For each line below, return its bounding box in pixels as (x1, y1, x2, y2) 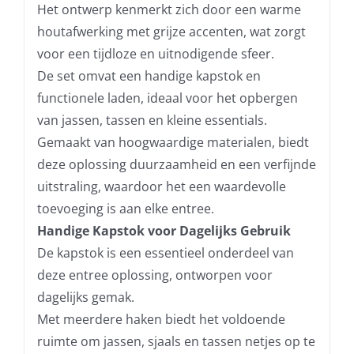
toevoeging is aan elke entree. (36, 199, 214, 217)
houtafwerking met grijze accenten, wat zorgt (36, 22, 306, 40)
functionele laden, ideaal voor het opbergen (36, 88, 298, 107)
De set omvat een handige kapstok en (36, 66, 261, 85)
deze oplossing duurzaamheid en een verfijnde (36, 155, 316, 173)
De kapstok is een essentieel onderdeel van (36, 243, 294, 262)
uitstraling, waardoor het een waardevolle (36, 177, 286, 195)
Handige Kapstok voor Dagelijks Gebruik (36, 221, 291, 239)
